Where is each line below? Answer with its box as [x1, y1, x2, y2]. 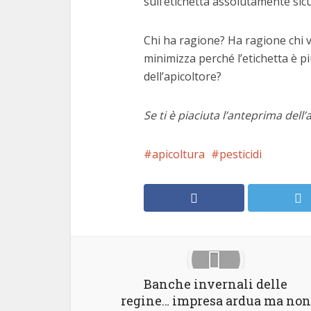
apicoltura [152, 146, 205, 162]
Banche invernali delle [144, 276, 287, 292]
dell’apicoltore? [144, 69, 221, 84]
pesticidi [219, 146, 262, 162]
